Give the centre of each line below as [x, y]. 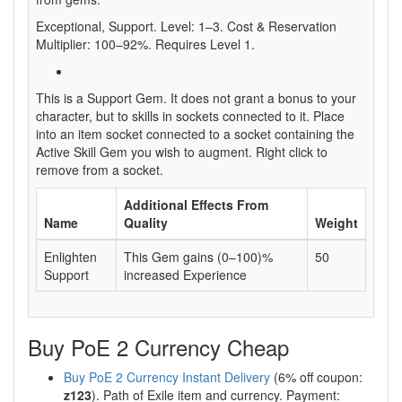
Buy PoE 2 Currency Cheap [158, 347]
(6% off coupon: [316, 377]
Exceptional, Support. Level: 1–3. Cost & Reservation [186, 26]
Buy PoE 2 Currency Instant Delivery [167, 377]
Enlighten [70, 257]
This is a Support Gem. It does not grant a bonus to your [196, 98]
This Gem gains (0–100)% [198, 257]
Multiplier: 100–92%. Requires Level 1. [145, 44]
